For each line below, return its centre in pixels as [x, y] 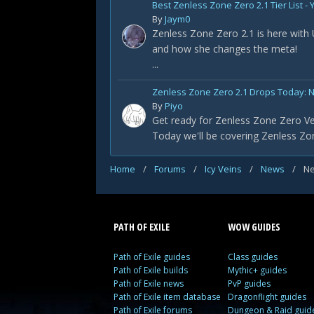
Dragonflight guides [267, 297]
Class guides [253, 257]
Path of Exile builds [151, 270]
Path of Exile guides [152, 257]
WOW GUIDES [254, 227]
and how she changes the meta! [225, 49]
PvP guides [250, 284]
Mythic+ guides [258, 270]
